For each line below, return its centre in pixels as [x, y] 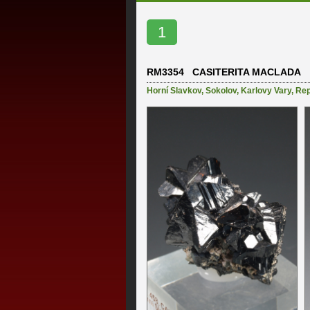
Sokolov [221, 91]
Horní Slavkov [174, 91]
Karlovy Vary [266, 91]
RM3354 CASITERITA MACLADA [224, 72]
